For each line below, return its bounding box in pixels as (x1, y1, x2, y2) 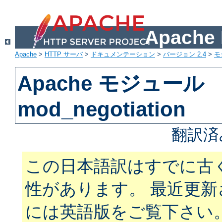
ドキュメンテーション (91, 51, 155, 58)
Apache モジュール (17, 72, 205, 96)
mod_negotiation (17, 98, 186, 121)
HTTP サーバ (45, 51, 83, 58)
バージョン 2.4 (163, 51, 206, 58)
